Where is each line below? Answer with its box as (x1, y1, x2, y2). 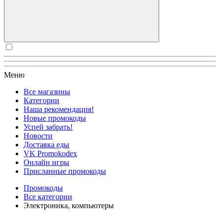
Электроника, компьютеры (24, 201, 114, 210)
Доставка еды (24, 140, 69, 149)
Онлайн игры (24, 158, 69, 166)
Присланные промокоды (24, 167, 106, 175)
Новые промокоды (24, 114, 86, 122)
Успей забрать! (24, 123, 73, 131)
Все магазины (24, 87, 70, 96)
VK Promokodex (24, 149, 77, 158)
